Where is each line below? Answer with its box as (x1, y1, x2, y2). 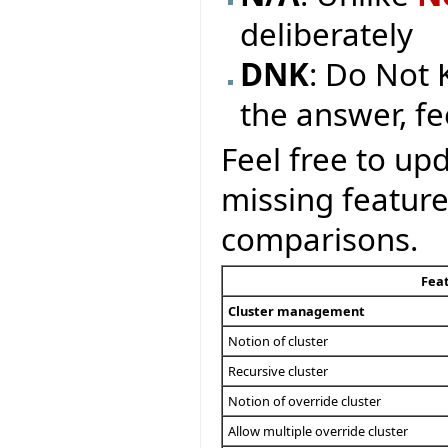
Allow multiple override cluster (228, 422, 408, 441)
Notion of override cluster (228, 392, 381, 411)
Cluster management (228, 302, 365, 321)
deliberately (240, 12, 414, 55)
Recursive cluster (228, 362, 328, 381)
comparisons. (221, 217, 418, 260)
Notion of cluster (228, 332, 328, 351)
